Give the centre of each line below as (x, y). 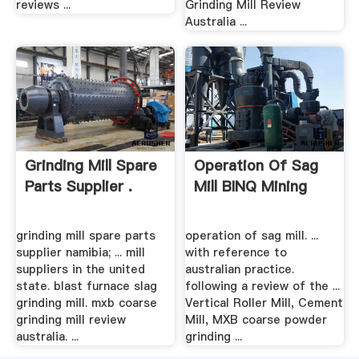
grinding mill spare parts (85, 235)
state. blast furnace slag (86, 286)
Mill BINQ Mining (251, 187)
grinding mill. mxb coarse (86, 303)
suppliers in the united (80, 269)
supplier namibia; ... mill (80, 252)
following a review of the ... (263, 286)
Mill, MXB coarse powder (256, 319)
